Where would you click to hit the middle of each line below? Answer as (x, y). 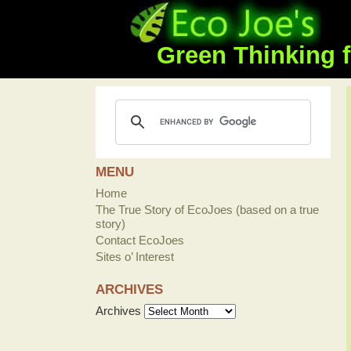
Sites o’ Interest (135, 257)
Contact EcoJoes (140, 240)
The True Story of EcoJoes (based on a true (207, 210)
